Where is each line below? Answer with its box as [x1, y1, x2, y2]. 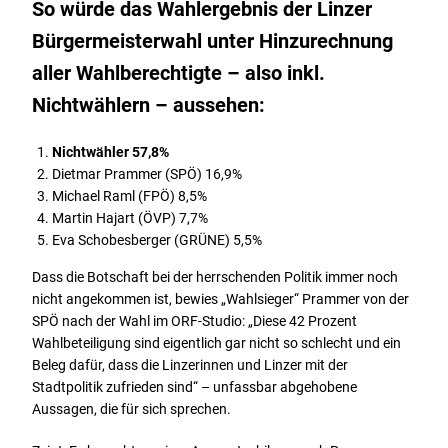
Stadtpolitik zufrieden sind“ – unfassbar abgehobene [32, 378, 358, 395]
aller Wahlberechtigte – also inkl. [32, 60, 326, 85]
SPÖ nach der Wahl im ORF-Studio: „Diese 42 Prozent [32, 312, 358, 329]
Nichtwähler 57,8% [52, 143, 170, 160]
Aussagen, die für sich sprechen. [32, 400, 232, 417]
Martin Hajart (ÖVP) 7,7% [52, 209, 209, 226]
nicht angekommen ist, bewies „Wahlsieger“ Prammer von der [32, 290, 410, 307]
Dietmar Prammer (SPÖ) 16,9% [52, 165, 243, 182]
